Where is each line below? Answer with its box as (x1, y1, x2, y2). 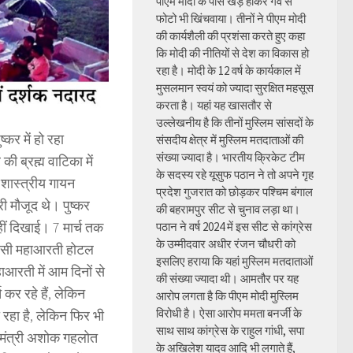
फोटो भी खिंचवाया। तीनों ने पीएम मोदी (156, 11, 306, 26)
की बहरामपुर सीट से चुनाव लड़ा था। (156, 202, 300, 217)
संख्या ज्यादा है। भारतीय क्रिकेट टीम (156, 150, 305, 165)
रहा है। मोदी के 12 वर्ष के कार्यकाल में (156, 63, 301, 78)
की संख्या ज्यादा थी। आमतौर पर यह (156, 271, 299, 286)
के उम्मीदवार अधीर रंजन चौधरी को (156, 236, 295, 251)
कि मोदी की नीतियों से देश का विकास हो (156, 46, 309, 61)
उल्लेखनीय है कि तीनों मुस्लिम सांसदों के (156, 115, 314, 130)
